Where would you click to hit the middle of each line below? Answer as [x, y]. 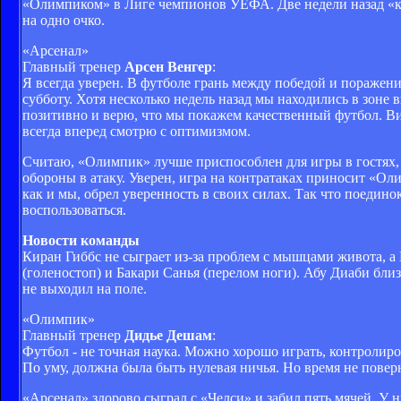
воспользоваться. [74, 209]
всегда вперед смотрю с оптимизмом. [137, 131]
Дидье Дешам [168, 335]
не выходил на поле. [85, 288]
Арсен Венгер [168, 66]
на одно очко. [64, 20]
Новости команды [81, 240]
